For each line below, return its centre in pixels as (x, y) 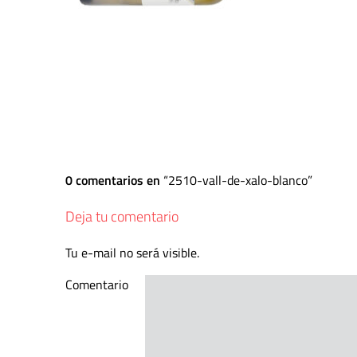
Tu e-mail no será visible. (132, 253)
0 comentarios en (114, 180)
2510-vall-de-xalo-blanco (238, 180)
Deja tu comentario (122, 216)
